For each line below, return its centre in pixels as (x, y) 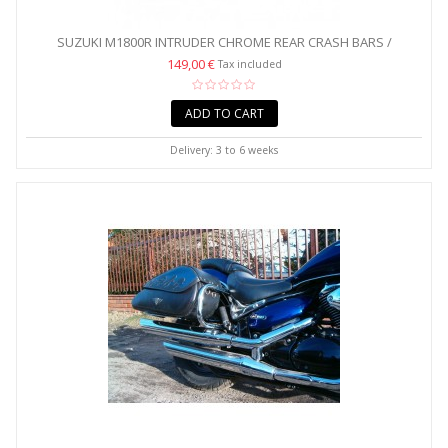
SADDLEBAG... (224, 59)
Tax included (249, 64)
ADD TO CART (224, 113)
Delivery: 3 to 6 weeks (224, 150)
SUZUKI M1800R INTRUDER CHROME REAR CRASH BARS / (224, 42)
